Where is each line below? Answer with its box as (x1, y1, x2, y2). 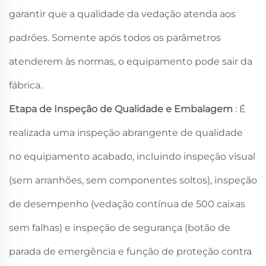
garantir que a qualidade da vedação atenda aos (9, 8, 236, 20)
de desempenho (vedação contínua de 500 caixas (9, 198, 245, 210)
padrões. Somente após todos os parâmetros (9, 32, 221, 44)
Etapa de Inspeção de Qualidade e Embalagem (9, 103, 235, 115)
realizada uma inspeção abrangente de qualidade (9, 127, 243, 139)
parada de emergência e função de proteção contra (9, 246, 252, 258)
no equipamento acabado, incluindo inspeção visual (9, 151, 255, 163)
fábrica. (9, 80, 42, 91)
